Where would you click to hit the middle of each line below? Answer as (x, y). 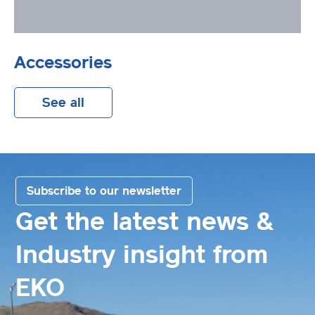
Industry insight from (142, 254)
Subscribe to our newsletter (104, 191)
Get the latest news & (144, 221)
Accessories (63, 62)
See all (63, 102)
